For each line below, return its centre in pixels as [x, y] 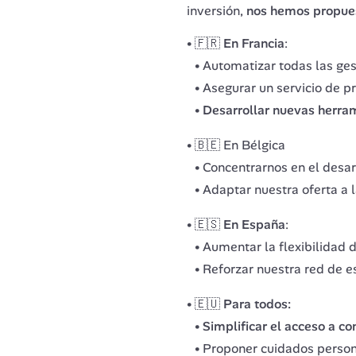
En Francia [253, 43]
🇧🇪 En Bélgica [240, 145]
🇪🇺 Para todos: [244, 304]
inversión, [216, 10]
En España [254, 224]
